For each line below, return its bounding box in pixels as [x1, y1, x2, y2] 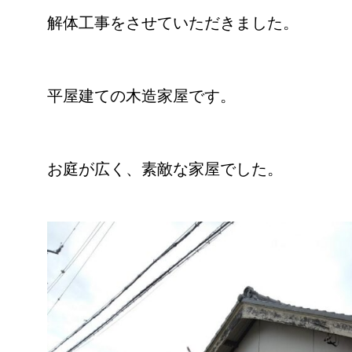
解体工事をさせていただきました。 [47, 14, 299, 31]
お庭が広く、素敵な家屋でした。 [47, 160, 283, 178]
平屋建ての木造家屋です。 [47, 87, 236, 104]
